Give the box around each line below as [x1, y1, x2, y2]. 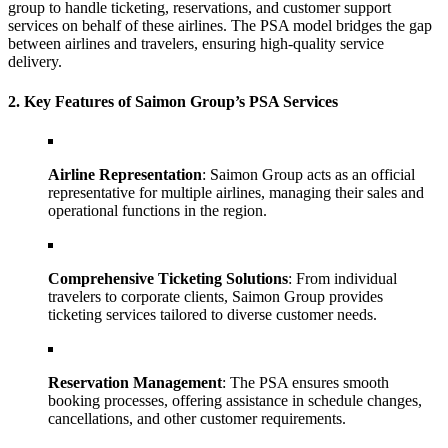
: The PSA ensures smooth [222, 373, 389, 391]
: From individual [288, 269, 397, 287]
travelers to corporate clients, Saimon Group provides [48, 287, 383, 305]
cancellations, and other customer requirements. [48, 409, 346, 427]
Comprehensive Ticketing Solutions [48, 269, 288, 287]
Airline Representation [48, 165, 202, 183]
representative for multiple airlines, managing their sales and [48, 183, 424, 201]
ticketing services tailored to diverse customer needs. [48, 305, 377, 323]
